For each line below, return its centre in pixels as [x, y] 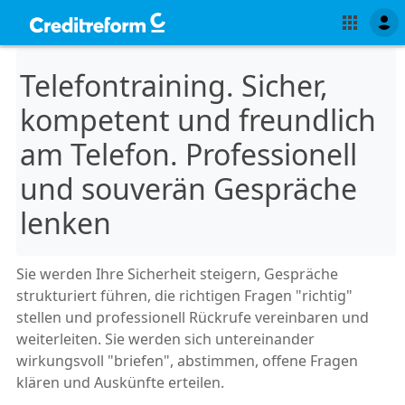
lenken [66, 223]
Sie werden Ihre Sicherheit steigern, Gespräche [177, 273]
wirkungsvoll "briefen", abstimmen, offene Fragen [187, 360]
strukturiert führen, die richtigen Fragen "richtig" [184, 295]
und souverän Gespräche [188, 189]
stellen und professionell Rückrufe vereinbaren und [193, 317]
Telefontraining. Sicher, [174, 86]
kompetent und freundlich [198, 120]
